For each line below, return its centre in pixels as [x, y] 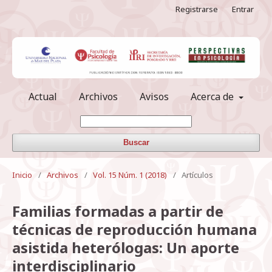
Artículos [197, 175]
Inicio [22, 175]
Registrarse [197, 9]
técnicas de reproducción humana [134, 229]
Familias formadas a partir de [118, 211]
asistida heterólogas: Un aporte [126, 248]
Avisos [154, 97]
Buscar [136, 143]
